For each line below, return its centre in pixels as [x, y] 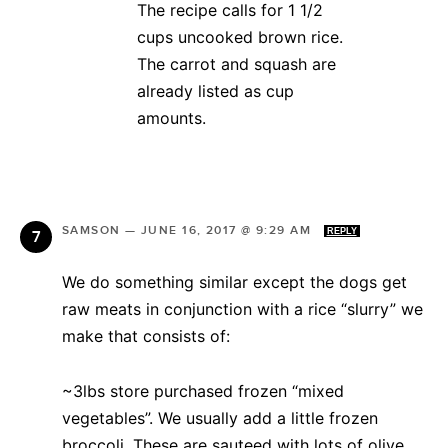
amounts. [171, 117]
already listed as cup [215, 90]
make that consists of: [146, 335]
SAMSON [91, 230]
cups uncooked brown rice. [240, 36]
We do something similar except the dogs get [234, 281]
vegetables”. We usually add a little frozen [220, 417]
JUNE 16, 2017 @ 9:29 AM [228, 230]
